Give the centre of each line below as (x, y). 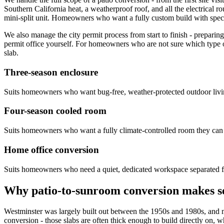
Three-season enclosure (51, 72)
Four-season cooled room (55, 111)
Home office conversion (51, 149)
